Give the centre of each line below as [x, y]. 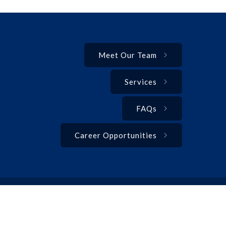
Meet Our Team [127, 55]
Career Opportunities [116, 135]
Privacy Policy [157, 213]
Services [140, 82]
